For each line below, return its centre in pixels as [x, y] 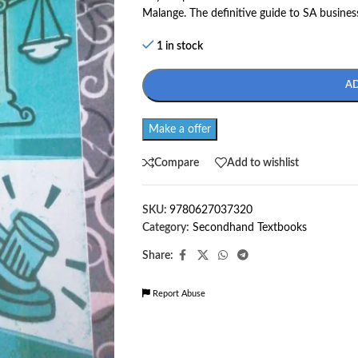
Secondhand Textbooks [249, 228]
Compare [176, 163]
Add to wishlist [263, 163]
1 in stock [180, 46]
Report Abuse [177, 294]
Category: [165, 228]
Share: [157, 256]
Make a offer [179, 129]
